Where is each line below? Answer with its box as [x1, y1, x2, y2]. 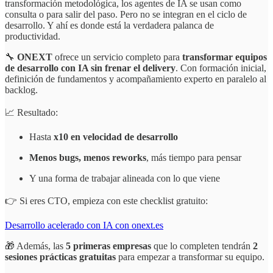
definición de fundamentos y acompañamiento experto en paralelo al [5, 73, 266, 84]
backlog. [5, 84, 38, 95]
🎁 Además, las [5, 240, 66, 251]
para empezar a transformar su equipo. [116, 251, 264, 262]
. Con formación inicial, [175, 62, 266, 73]
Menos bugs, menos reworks [29, 152, 146, 163]
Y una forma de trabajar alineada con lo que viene [29, 172, 220, 183]
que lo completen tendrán [151, 240, 253, 251]
